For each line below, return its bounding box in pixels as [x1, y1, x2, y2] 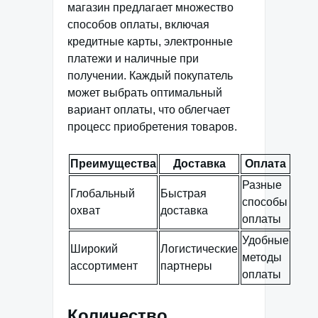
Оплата [245, 157, 286, 170]
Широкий [70, 242, 118, 255]
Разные [242, 178, 282, 191]
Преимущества [70, 157, 156, 170]
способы [242, 195, 287, 208]
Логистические [160, 242, 238, 255]
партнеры [160, 259, 212, 272]
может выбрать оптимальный [67, 86, 222, 99]
